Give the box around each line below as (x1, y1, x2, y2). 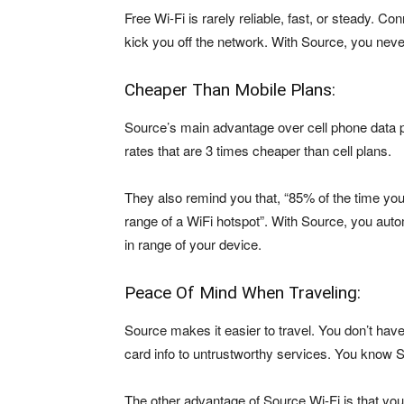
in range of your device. (124, 234, 262, 253)
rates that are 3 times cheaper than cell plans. (124, 141, 391, 160)
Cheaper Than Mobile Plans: (124, 79, 335, 100)
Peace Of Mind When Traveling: (124, 282, 361, 303)
